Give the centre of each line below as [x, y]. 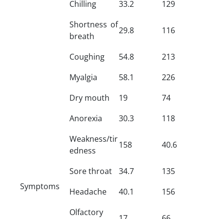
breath [82, 36]
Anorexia [86, 118]
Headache [88, 191]
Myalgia [83, 77]
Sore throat [91, 171]
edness [83, 150]
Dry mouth [89, 98]
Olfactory [86, 212]
